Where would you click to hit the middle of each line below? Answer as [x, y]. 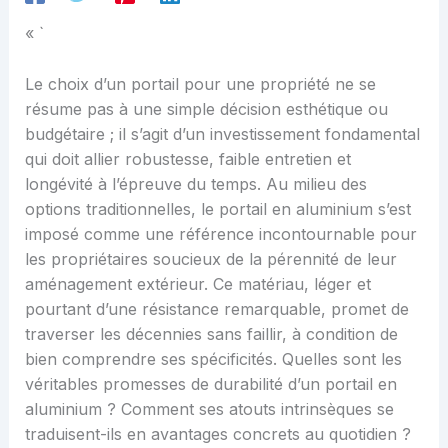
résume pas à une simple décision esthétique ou [206, 108]
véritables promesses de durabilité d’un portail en [210, 383]
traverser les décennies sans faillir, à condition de [211, 333]
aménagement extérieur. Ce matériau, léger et [197, 283]
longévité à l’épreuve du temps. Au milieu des [195, 183]
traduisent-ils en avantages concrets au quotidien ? [217, 433]
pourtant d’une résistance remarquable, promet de [216, 308]
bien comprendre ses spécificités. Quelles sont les [213, 358]
